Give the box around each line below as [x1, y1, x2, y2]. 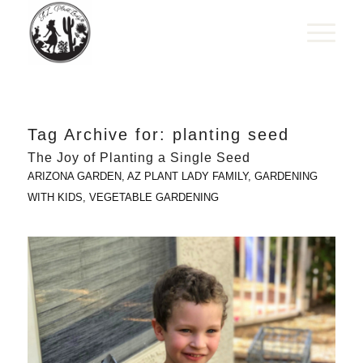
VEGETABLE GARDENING [88, 191, 219, 203]
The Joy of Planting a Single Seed [27, 151, 250, 164]
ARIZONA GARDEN [27, 170, 122, 182]
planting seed [172, 126, 289, 143]
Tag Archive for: [27, 126, 173, 143]
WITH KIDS [27, 191, 83, 203]
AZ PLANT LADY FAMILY [126, 170, 248, 182]
